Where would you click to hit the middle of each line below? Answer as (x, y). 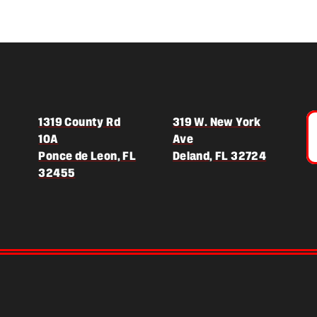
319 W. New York (217, 122)
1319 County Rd (79, 122)
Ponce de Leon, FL (87, 156)
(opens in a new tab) (129, 172)
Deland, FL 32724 (219, 156)
